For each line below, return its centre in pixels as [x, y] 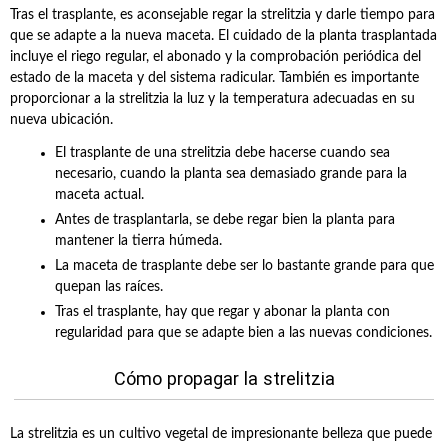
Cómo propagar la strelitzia [224, 378]
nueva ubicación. [61, 120]
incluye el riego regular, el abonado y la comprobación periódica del [215, 57]
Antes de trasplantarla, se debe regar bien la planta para [225, 220]
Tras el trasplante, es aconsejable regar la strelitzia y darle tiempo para [222, 15]
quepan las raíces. [109, 287]
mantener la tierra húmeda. [138, 241]
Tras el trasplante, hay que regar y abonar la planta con [222, 312]
